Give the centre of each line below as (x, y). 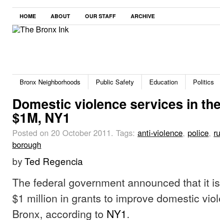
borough (27, 144)
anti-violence (160, 133)
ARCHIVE (143, 16)
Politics (204, 82)
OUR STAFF (100, 16)
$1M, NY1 (41, 117)
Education (164, 82)
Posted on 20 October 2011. (64, 133)
